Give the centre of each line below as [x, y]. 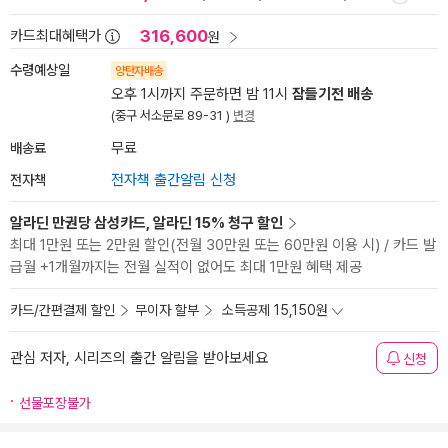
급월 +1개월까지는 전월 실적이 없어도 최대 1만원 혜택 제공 [186, 267]
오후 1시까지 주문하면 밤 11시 [201, 94]
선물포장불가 [55, 403]
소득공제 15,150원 [275, 310]
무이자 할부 [167, 310]
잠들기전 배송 [332, 94]
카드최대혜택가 [55, 36]
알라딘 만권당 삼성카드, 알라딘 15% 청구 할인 [146, 223]
